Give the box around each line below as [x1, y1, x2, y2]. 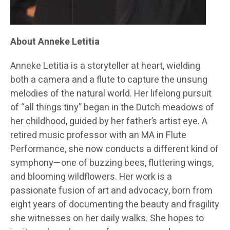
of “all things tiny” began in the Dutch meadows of [10, 101, 214, 115]
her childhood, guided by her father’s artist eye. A [10, 114, 207, 129]
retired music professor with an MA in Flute [10, 128, 186, 143]
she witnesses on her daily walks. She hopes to [10, 212, 204, 226]
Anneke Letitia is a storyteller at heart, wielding [10, 59, 200, 73]
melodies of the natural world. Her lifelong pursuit [10, 87, 212, 101]
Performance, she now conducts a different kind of [10, 142, 219, 157]
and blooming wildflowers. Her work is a [10, 170, 172, 184]
